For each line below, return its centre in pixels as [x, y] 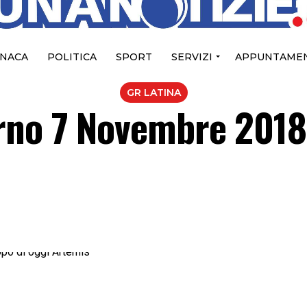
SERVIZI [192, 57]
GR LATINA [153, 93]
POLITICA [72, 57]
